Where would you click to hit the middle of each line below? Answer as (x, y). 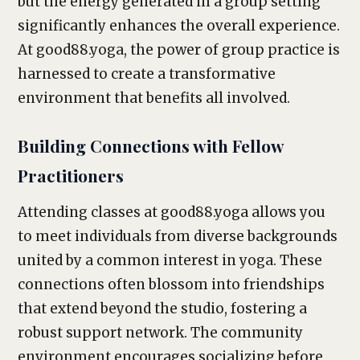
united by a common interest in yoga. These (170, 260)
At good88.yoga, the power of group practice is (179, 50)
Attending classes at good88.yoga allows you (172, 212)
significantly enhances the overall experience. (179, 26)
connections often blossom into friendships (171, 284)
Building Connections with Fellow (151, 145)
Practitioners (71, 175)
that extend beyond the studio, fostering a (162, 309)
